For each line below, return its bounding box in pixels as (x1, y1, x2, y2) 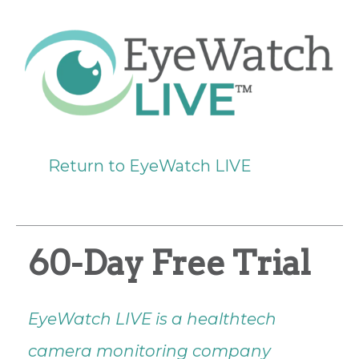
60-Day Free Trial (28, 242, 311, 283)
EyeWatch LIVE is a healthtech (28, 309, 276, 329)
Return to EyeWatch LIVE (48, 155, 252, 175)
